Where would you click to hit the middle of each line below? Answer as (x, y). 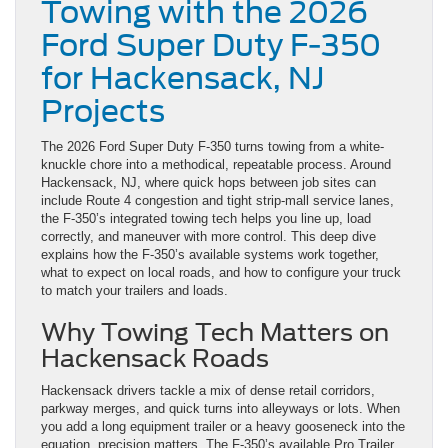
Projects (103, 111)
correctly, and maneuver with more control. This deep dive (208, 237)
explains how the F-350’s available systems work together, (210, 255)
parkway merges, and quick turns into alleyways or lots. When (220, 409)
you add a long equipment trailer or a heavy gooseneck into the (223, 427)
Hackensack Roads (155, 359)
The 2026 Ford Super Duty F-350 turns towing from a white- (212, 147)
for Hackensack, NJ (182, 78)
